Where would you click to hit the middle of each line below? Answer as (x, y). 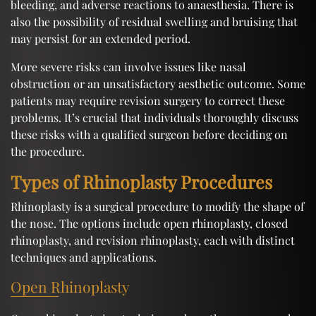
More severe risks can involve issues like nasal (128, 66)
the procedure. (48, 151)
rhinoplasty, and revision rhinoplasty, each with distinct (153, 240)
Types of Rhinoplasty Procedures (141, 181)
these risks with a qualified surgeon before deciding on (149, 134)
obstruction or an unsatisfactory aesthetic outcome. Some (158, 83)
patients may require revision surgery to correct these (148, 100)
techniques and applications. (84, 257)
